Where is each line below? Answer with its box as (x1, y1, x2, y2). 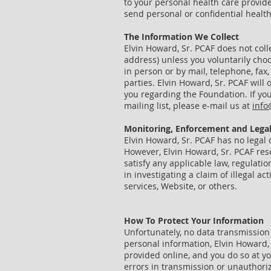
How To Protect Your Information (124, 215, 264, 226)
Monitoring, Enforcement (124, 123, 232, 134)
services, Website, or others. (124, 180, 237, 192)
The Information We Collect (124, 31, 239, 42)
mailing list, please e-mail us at (124, 100, 252, 111)
